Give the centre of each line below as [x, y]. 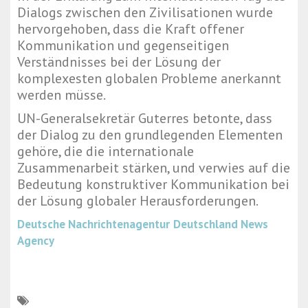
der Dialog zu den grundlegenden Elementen [150, 135]
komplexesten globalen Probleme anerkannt [149, 79]
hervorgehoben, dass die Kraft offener [131, 29]
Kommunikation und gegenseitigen [123, 46]
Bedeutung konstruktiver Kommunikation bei [153, 185]
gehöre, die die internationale [106, 152]
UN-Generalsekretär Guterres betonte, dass [145, 119]
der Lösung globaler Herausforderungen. [138, 201]
